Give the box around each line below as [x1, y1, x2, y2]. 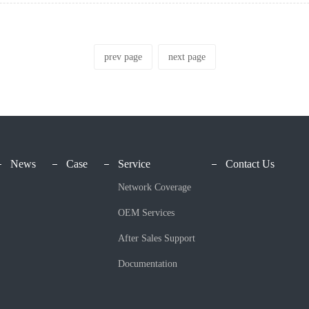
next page [168, 52, 206, 63]
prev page [103, 52, 142, 63]
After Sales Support [118, 233, 195, 244]
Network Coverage [118, 182, 191, 193]
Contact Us [226, 158, 275, 170]
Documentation [118, 259, 177, 270]
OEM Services [118, 208, 175, 219]
